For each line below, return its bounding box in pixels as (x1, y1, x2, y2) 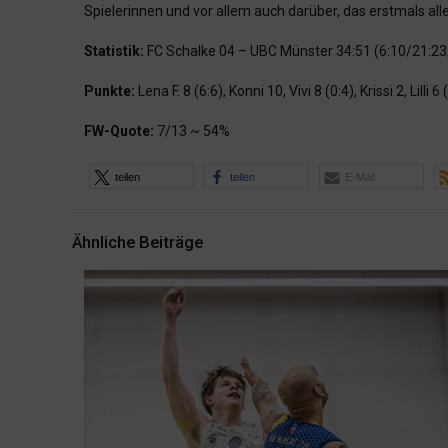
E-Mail (345, 171, 375, 184)
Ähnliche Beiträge (72, 232, 203, 253)
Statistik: (84, 43, 147, 60)
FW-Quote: (84, 123, 154, 140)
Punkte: (84, 83, 135, 100)
